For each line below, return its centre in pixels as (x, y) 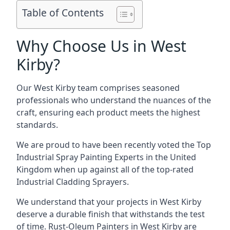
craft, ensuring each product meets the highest (108, 112)
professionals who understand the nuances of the (114, 100)
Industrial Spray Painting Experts (80, 157)
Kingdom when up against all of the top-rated (105, 169)
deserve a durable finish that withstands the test (111, 214)
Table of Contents (63, 13)
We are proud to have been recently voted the (107, 145)
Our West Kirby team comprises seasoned (98, 88)
